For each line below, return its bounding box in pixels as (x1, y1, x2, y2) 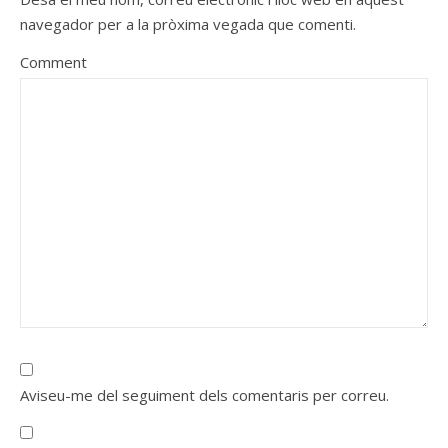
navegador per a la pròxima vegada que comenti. (20, 14, 356, 35)
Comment (20, 52, 87, 73)
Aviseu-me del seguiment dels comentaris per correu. (20, 385, 389, 406)
